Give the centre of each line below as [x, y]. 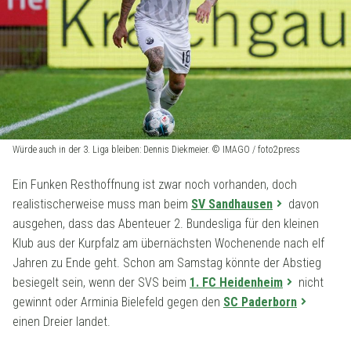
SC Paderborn [260, 302]
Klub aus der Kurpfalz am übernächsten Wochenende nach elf [168, 244]
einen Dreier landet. [62, 322]
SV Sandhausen [232, 204]
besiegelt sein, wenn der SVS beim [101, 283]
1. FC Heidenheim [236, 283]
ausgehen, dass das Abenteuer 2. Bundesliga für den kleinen [166, 224]
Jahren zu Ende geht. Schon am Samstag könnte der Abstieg [167, 263]
